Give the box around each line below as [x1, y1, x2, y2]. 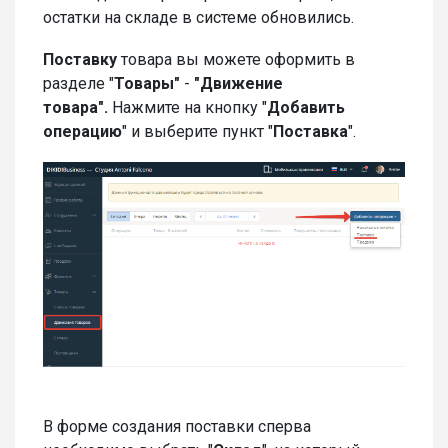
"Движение [194, 74, 283, 93]
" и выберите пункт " [122, 122, 273, 141]
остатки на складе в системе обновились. [43, 8, 358, 27]
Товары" [114, 74, 184, 93]
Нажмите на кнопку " [108, 98, 267, 117]
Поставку [43, 50, 117, 69]
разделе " [43, 74, 114, 93]
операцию [43, 122, 122, 141]
